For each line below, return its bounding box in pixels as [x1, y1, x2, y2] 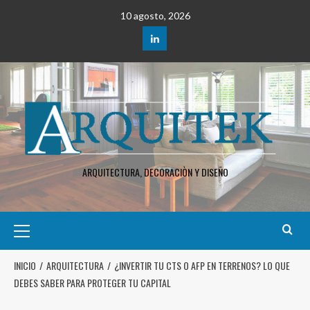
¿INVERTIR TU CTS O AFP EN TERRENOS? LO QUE [114, 258, 290, 273]
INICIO [14, 258, 36, 273]
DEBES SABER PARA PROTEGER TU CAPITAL [14, 275, 171, 291]
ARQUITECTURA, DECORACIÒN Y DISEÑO [82, 165, 228, 180]
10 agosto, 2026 [120, 10, 190, 21]
